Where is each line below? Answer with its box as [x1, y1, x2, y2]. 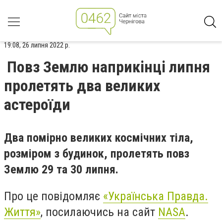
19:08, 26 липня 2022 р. [4, 41, 70, 50]
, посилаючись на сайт [41, 205, 158, 219]
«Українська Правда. [103, 189, 208, 203]
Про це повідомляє [4, 189, 103, 203]
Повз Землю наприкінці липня [7, 57, 210, 76]
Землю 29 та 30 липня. [4, 163, 118, 176]
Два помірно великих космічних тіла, [4, 131, 193, 145]
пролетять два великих [4, 76, 160, 95]
